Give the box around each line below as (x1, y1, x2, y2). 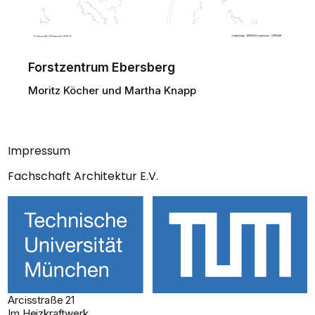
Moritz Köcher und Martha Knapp (28, 84, 196, 98)
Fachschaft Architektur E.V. (8, 168, 159, 185)
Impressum (8, 143, 71, 160)
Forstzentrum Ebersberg (28, 60, 175, 75)
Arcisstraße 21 (8, 292, 75, 307)
